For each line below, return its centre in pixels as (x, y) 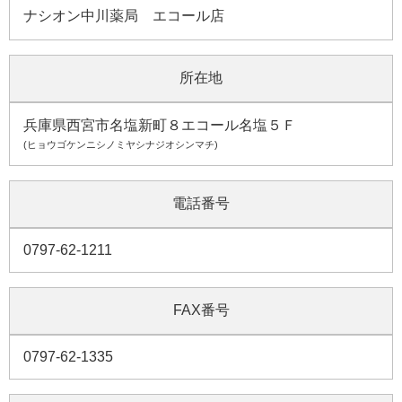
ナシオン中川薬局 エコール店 (124, 15)
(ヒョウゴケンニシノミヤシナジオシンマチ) (121, 144)
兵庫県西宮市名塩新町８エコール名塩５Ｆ (160, 125)
